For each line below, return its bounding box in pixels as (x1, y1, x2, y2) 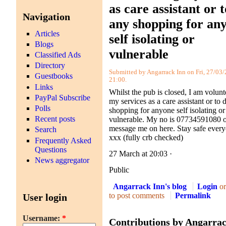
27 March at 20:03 (109, 149, 168, 158)
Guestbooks (35, 72, 73, 81)
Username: (23, 213, 63, 222)
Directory (35, 61, 66, 70)
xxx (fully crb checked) (109, 133, 184, 142)
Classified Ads (35, 50, 81, 60)
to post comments (109, 191, 165, 200)
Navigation (23, 11, 71, 22)
